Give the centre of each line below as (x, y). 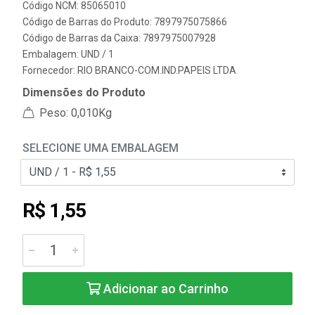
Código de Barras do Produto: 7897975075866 (125, 22)
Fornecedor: (50, 70)
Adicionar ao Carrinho (165, 289)
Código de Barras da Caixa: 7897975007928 (119, 38)
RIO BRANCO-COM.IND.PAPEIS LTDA (157, 70)
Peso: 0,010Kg (74, 113)
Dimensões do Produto (84, 92)
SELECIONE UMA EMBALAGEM (101, 148)
